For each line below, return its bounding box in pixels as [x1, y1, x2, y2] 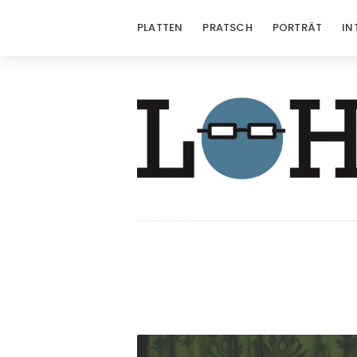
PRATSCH [202, 20, 253, 35]
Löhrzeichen [136, 178, 233, 201]
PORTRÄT [272, 20, 323, 35]
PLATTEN [137, 20, 183, 35]
